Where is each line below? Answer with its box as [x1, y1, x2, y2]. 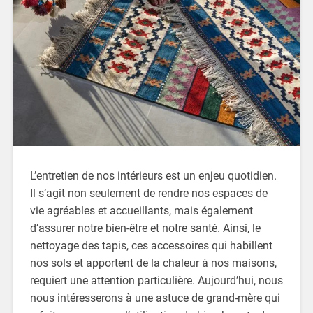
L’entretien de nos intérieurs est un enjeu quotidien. [29, 169, 277, 183]
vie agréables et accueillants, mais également [29, 204, 253, 218]
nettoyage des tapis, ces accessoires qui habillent [29, 239, 272, 253]
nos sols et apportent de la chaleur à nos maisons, [29, 256, 277, 270]
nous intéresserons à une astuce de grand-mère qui [29, 291, 280, 305]
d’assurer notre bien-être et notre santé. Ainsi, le [29, 221, 261, 235]
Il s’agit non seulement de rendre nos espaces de [29, 187, 268, 201]
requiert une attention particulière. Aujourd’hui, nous [29, 274, 283, 288]
